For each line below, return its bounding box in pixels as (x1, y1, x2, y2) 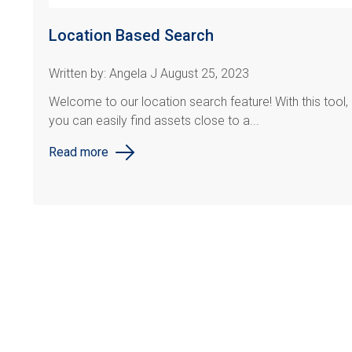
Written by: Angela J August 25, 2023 (49, 66, 249, 82)
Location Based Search (49, 26, 214, 46)
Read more (49, 145, 108, 160)
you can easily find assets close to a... (49, 113, 259, 129)
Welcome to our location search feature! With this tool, (49, 94, 348, 110)
